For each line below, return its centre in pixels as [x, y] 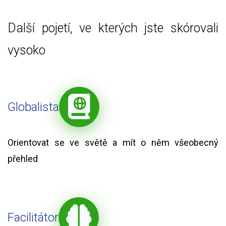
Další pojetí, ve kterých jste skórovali [113, 28]
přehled [23, 159]
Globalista [33, 107]
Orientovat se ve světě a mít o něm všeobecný [113, 143]
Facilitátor [33, 218]
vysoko [26, 50]
